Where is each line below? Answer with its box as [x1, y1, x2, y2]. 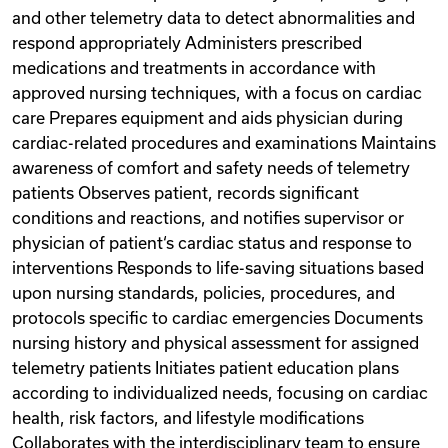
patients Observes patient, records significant [12, 184, 359, 202]
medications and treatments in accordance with [12, 59, 376, 77]
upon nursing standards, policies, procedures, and [12, 284, 395, 302]
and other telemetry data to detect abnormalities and [12, 9, 415, 27]
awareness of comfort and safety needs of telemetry [12, 159, 410, 177]
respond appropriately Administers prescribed [12, 34, 362, 52]
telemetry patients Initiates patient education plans [12, 359, 399, 377]
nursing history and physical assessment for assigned [12, 334, 419, 352]
